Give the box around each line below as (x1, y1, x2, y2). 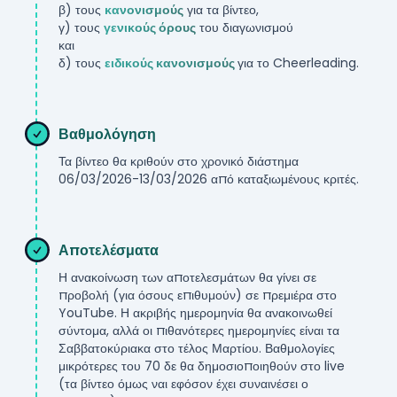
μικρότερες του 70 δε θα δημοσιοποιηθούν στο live (58, 357, 345, 375)
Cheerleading (273, 54, 356, 72)
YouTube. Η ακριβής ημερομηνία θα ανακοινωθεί (58, 304, 332, 322)
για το (237, 54, 273, 72)
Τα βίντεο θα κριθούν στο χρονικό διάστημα (58, 152, 299, 170)
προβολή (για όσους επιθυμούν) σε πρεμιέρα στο (58, 286, 337, 304)
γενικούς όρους (104, 19, 196, 36)
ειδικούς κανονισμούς (105, 54, 237, 72)
